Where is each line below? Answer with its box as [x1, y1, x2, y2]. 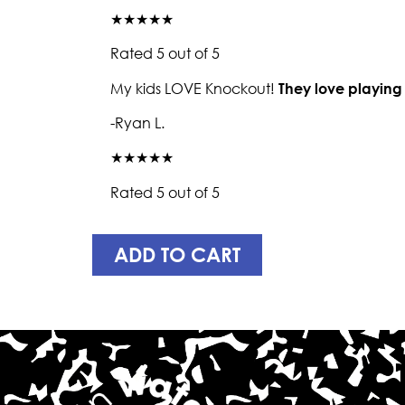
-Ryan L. [110, 113, 165, 132]
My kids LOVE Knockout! [110, 79, 278, 98]
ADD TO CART [114, 242, 240, 268]
